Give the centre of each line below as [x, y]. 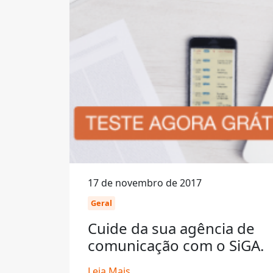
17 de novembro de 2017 [145, 183]
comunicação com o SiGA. [176, 245]
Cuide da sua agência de [171, 228]
